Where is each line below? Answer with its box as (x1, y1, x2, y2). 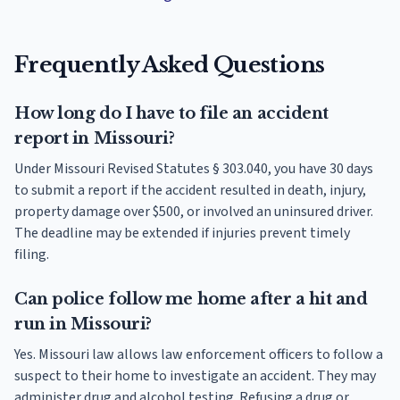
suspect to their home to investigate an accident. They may (14, 365, 376, 386)
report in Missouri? (14, 128, 175, 148)
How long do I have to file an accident (14, 103, 329, 123)
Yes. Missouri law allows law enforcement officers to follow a (14, 344, 383, 364)
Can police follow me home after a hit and (14, 288, 368, 309)
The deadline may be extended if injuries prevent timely (14, 222, 350, 243)
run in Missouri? (14, 313, 152, 334)
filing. (14, 244, 49, 264)
